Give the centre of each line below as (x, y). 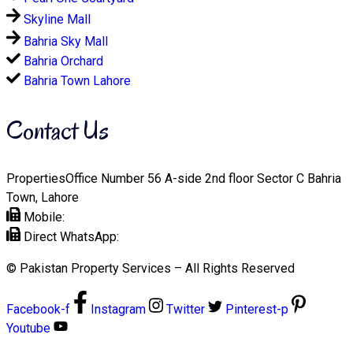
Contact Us (58, 130)
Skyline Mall (57, 19)
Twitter (186, 309)
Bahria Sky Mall (66, 41)
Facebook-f (38, 309)
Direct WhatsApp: (73, 236)
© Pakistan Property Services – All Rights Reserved (150, 268)
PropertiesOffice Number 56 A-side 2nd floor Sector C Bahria (174, 178)
